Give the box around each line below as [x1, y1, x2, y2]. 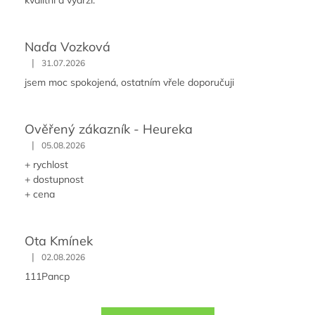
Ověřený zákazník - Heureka [25, 121, 193, 138]
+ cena [25, 188, 55, 201]
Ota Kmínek [25, 233, 93, 250]
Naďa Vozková [25, 39, 110, 56]
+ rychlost [25, 158, 68, 172]
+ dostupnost [25, 173, 84, 186]
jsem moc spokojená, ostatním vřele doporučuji [25, 76, 234, 89]
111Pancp [25, 270, 70, 283]
